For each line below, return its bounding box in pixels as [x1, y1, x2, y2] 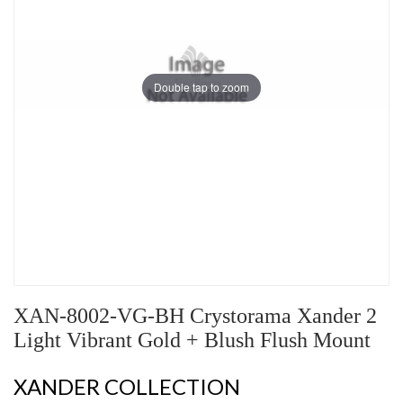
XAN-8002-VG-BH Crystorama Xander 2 [13, 304, 377, 328]
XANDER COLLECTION [13, 373, 240, 400]
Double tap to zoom [154, 79, 249, 95]
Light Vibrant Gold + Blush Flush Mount [13, 328, 371, 353]
